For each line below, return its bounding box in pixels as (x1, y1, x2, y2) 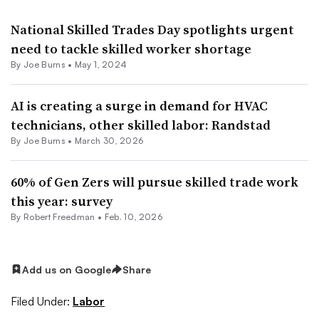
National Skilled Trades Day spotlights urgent (11, 20, 294, 38)
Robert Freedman (23, 211, 95, 222)
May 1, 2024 (74, 58, 127, 70)
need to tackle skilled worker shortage (11, 39, 251, 58)
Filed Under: (11, 294, 70, 309)
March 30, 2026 (74, 135, 144, 146)
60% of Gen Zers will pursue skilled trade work (11, 172, 298, 191)
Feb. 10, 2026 (104, 211, 162, 222)
